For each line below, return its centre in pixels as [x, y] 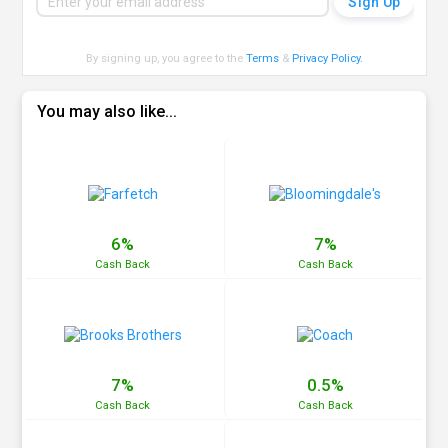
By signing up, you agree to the [166, 59]
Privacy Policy [326, 59]
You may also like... [107, 112]
